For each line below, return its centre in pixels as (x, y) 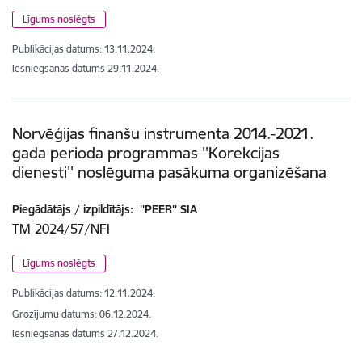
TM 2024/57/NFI (61, 228)
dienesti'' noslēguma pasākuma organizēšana (169, 172)
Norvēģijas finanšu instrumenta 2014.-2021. (163, 133)
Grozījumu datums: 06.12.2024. (82, 314)
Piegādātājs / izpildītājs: (73, 209)
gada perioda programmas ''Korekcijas (146, 152)
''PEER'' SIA (167, 209)
